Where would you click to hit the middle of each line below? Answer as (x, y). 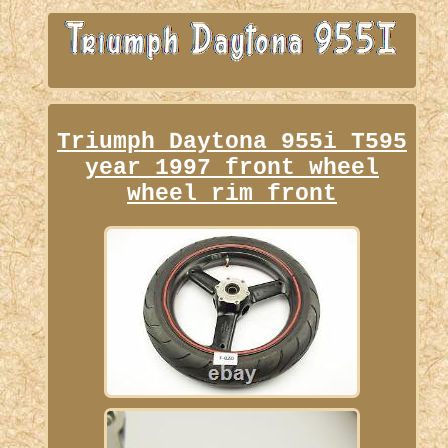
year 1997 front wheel (231, 168)
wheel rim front (231, 194)
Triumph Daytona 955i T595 (231, 142)
